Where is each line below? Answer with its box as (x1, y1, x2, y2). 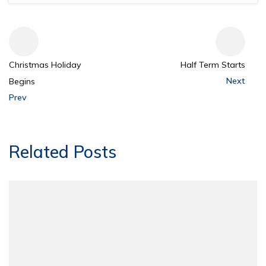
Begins (9, 76, 35, 87)
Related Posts (9, 141, 116, 163)
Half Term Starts (180, 59, 245, 71)
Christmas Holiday (9, 59, 81, 71)
